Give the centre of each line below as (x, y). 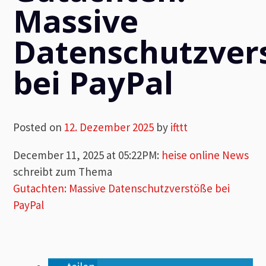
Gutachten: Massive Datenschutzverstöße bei (122, 188)
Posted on (39, 127)
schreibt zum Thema (63, 171)
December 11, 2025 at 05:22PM (85, 155)
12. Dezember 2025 (109, 127)
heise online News (205, 155)
